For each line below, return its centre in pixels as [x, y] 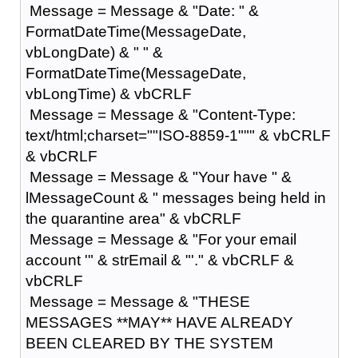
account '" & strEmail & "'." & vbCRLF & [159, 260]
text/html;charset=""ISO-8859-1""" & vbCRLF [178, 135]
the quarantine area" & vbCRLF [133, 218]
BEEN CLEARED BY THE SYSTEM [149, 343]
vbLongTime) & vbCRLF [108, 93]
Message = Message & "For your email [161, 239]
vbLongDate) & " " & [94, 52]
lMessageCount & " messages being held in [175, 197]
